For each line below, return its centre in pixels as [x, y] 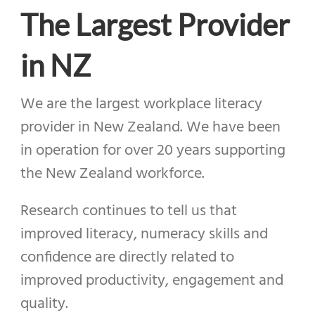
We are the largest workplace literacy [141, 104]
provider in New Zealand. [103, 127]
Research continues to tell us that [128, 211]
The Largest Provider [155, 24]
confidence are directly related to [127, 257]
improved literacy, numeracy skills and [144, 234]
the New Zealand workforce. [112, 174]
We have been [233, 127]
